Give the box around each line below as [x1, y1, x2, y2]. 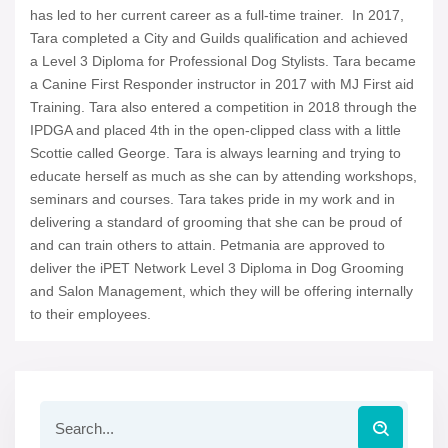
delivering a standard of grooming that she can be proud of [30, 214, 402, 231]
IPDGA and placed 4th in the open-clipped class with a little [30, 122, 401, 139]
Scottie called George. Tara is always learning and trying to [30, 145, 401, 162]
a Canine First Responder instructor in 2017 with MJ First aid [30, 76, 414, 93]
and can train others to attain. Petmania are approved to [30, 237, 385, 254]
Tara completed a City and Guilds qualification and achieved [30, 30, 408, 47]
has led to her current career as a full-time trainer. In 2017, [30, 7, 404, 24]
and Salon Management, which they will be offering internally [30, 283, 413, 300]
